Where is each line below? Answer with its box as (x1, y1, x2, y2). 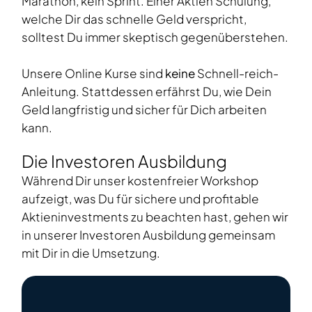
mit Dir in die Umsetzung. (22, 245, 160, 261)
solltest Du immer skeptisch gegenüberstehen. (22, 29, 288, 45)
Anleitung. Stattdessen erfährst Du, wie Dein (22, 84, 272, 100)
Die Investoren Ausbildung (22, 150, 227, 172)
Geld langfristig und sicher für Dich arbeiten (22, 102, 267, 118)
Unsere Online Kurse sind (22, 65, 165, 81)
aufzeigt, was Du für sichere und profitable (22, 191, 259, 207)
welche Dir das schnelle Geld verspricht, (22, 11, 247, 27)
